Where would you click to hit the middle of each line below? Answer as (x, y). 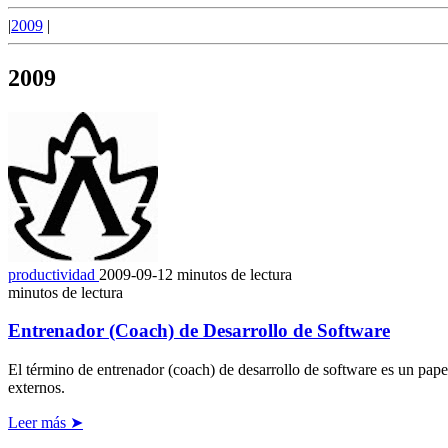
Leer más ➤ (45, 423)
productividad (53, 274)
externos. (36, 388)
